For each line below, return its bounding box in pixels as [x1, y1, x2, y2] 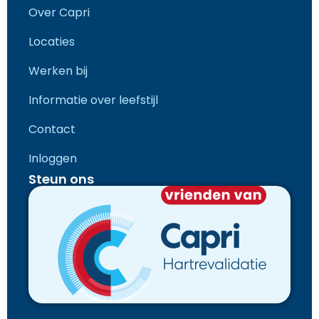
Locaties [28, 33, 75, 50]
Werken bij [28, 62, 88, 79]
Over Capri [28, 4, 90, 21]
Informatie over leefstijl [28, 91, 158, 108]
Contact [28, 120, 75, 137]
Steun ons [28, 169, 94, 188]
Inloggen [28, 150, 77, 167]
